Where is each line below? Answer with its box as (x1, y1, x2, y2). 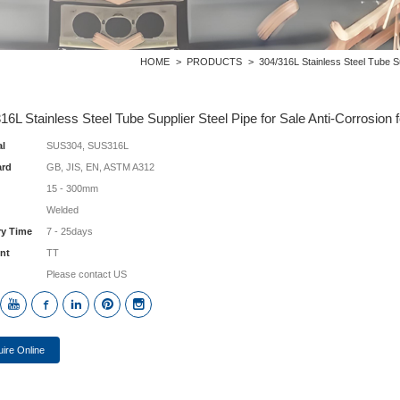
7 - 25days (46, 226, 93, 237)
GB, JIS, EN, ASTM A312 (46, 162, 154, 172)
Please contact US (46, 269, 127, 279)
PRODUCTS (187, 56, 242, 67)
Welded (46, 204, 79, 215)
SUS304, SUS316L (46, 140, 129, 151)
